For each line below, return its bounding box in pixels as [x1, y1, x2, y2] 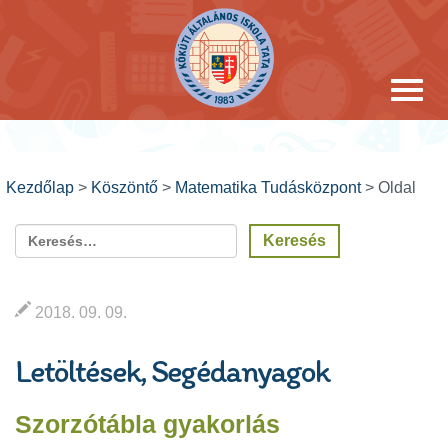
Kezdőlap [6, 179, 74, 196]
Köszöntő [91, 179, 158, 196]
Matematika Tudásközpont [175, 179, 361, 196]
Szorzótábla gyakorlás [15, 410, 280, 438]
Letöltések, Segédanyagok [15, 352, 330, 390]
